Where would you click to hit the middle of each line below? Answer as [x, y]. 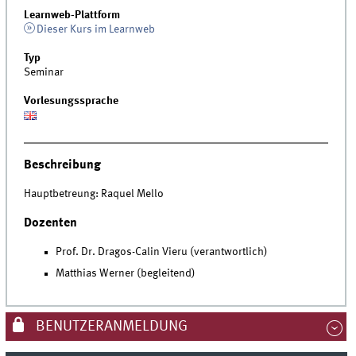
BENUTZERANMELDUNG [110, 326]
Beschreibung [63, 165]
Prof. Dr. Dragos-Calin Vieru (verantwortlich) [162, 252]
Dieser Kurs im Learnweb [95, 29]
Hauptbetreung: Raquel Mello [94, 193]
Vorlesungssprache [72, 101]
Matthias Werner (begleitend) [126, 274]
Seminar [44, 72]
